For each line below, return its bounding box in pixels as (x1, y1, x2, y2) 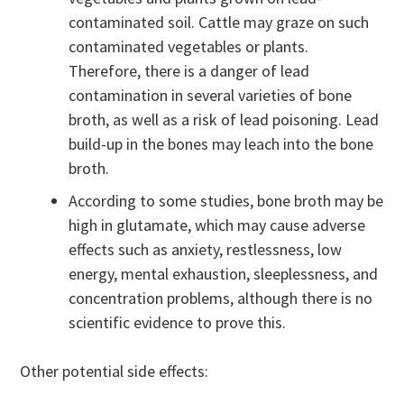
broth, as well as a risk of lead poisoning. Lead (69, 109, 380, 131)
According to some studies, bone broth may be (69, 190, 384, 212)
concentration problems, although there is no (69, 288, 373, 309)
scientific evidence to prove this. (69, 312, 287, 334)
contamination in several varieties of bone (69, 85, 353, 106)
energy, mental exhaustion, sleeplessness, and (69, 263, 379, 285)
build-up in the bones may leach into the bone (69, 133, 374, 155)
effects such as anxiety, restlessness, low (69, 239, 343, 261)
